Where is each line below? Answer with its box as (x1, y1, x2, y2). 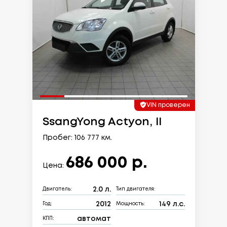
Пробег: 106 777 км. (42, 134, 112, 141)
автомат (77, 215, 111, 222)
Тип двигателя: (116, 187, 156, 192)
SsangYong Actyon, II (42, 117, 162, 127)
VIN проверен (146, 102, 190, 108)
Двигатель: (42, 187, 72, 192)
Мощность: (116, 202, 145, 207)
